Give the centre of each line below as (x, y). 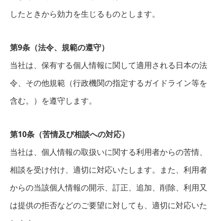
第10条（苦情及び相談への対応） (70, 134)
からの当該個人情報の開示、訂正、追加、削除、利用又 (109, 187)
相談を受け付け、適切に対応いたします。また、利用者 (109, 170)
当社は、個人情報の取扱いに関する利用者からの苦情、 (109, 152)
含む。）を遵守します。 (53, 101)
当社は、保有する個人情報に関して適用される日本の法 (109, 65)
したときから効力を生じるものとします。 (85, 14)
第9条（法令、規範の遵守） (59, 47)
